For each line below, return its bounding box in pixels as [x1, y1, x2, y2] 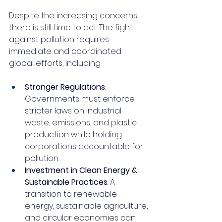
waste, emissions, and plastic [25, 116, 139, 128]
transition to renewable [25, 188, 119, 200]
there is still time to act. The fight [9, 21, 135, 33]
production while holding [25, 128, 124, 140]
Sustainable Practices [25, 176, 108, 188]
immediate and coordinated [9, 45, 123, 57]
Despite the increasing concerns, [9, 9, 140, 21]
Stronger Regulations [25, 81, 105, 93]
